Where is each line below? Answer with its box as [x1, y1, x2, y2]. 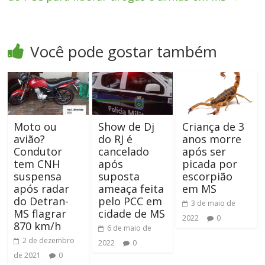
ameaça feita [98, 181, 164, 196]
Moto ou [14, 119, 57, 134]
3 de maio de [190, 198, 235, 208]
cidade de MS [98, 206, 165, 221]
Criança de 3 [182, 119, 244, 134]
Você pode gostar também [30, 41, 218, 62]
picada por [182, 156, 237, 171]
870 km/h [14, 218, 62, 233]
